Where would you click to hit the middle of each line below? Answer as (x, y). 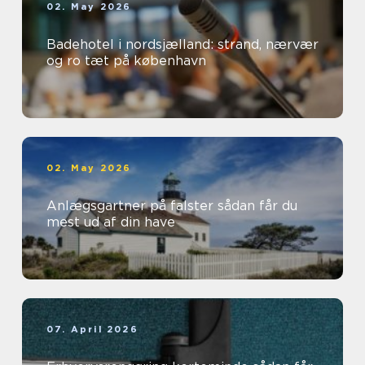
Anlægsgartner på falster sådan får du (132, 206)
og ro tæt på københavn (126, 61)
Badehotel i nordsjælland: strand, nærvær (182, 45)
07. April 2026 (92, 330)
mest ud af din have (111, 222)
